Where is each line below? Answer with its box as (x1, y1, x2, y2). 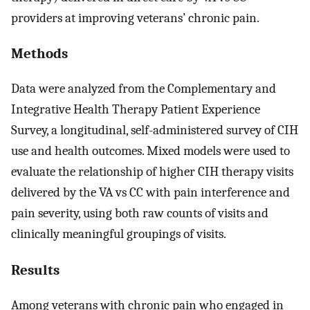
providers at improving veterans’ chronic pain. (11, 10, 259, 26)
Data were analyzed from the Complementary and (11, 81, 276, 97)
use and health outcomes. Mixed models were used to (11, 143, 290, 159)
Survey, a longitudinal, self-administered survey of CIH (11, 122, 298, 138)
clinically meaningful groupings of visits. (11, 226, 226, 242)
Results (11, 261, 60, 278)
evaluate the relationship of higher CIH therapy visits (11, 164, 293, 180)
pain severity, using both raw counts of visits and (11, 206, 268, 221)
